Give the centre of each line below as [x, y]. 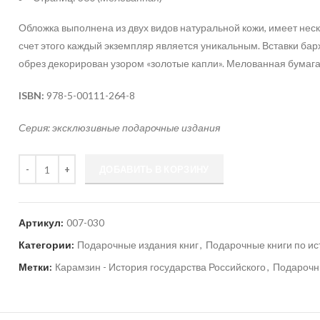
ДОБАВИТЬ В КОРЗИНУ [154, 169]
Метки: [37, 267]
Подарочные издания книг [138, 245]
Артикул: [42, 222]
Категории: [48, 245]
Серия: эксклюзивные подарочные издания [120, 127]
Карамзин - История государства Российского [161, 267]
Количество [46, 162]
